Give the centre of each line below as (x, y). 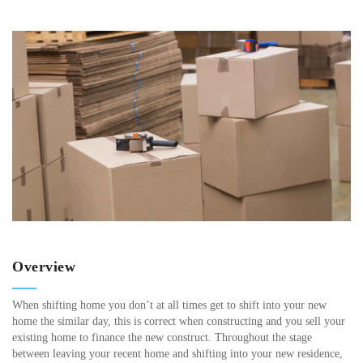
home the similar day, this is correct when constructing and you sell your (179, 322)
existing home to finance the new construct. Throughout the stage (162, 338)
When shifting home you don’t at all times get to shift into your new (169, 305)
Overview (44, 267)
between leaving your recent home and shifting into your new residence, (177, 354)
